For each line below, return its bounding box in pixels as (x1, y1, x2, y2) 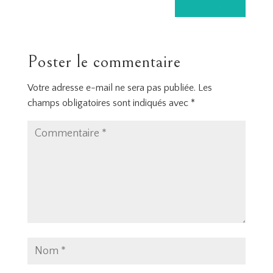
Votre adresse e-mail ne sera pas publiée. (27, 82, 196, 93)
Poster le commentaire (27, 52, 181, 72)
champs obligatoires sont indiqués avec (27, 97, 191, 108)
